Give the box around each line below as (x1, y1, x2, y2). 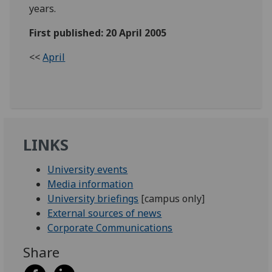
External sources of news (47, 206, 162, 220)
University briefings (47, 191, 139, 205)
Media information (47, 177, 134, 191)
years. (29, 1, 56, 15)
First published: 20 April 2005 (29, 25, 167, 39)
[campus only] (138, 191, 205, 205)
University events (47, 162, 128, 176)
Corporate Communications (47, 220, 173, 234)
